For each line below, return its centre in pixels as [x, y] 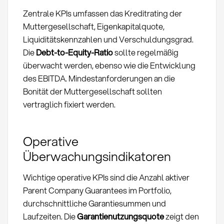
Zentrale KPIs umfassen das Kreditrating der [102, 13]
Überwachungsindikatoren [97, 156]
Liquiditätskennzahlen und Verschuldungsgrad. [108, 39]
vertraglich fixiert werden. [69, 104]
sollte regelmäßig [145, 52]
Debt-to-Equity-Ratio [74, 52]
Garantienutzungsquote [120, 216]
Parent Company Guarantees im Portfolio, [97, 190]
